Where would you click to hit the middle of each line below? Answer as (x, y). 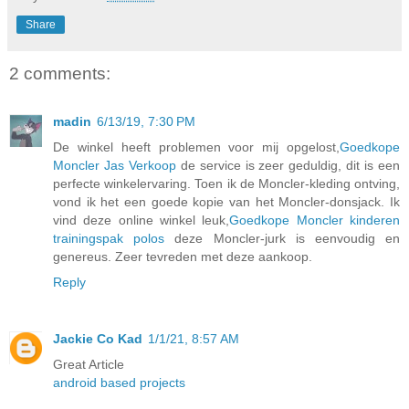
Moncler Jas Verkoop (115, 165)
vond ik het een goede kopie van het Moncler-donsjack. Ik (226, 201)
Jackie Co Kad (98, 338)
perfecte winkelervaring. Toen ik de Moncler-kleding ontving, (226, 183)
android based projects (119, 382)
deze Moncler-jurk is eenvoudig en (283, 238)
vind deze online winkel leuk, (142, 220)
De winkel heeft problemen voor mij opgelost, (196, 147)
